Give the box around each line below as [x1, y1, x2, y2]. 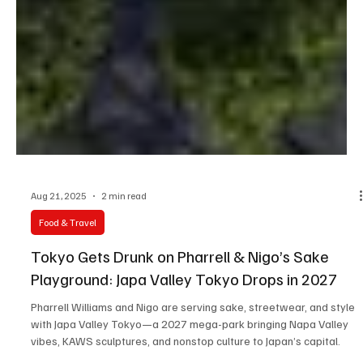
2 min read [101, 267, 147, 280]
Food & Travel [39, 293, 96, 306]
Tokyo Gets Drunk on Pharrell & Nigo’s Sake [31, 322, 329, 344]
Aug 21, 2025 [31, 267, 87, 280]
